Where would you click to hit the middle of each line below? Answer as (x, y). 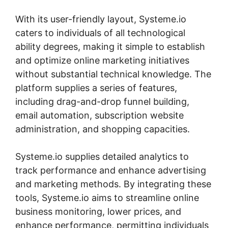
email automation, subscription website (99, 115)
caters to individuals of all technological (100, 33)
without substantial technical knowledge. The (113, 74)
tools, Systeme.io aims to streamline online (107, 197)
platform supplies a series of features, (96, 88)
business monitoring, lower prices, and (98, 211)
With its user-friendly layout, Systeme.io (101, 19)
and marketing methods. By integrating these (113, 184)
